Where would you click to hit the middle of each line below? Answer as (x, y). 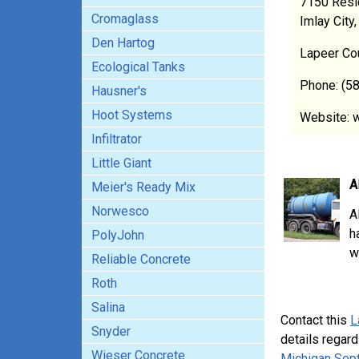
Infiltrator (117, 139)
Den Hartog (123, 43)
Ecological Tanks (138, 67)
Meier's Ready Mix (143, 187)
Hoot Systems (132, 115)
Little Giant (121, 163)
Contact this (315, 320)
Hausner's (119, 91)
